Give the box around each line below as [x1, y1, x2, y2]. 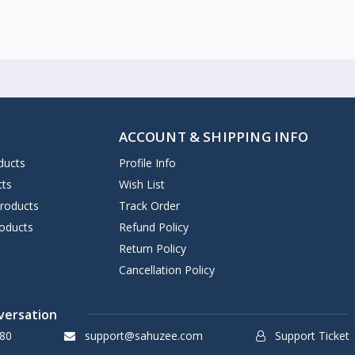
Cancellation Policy [118, 261, 215, 277]
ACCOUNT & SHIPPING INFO [118, 127, 309, 146]
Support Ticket [272, 327, 350, 343]
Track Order [118, 197, 180, 213]
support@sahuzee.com [82, 327, 204, 343]
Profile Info [118, 155, 176, 170]
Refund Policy [118, 219, 189, 235]
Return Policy [118, 240, 186, 256]
